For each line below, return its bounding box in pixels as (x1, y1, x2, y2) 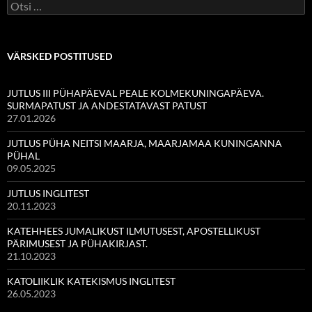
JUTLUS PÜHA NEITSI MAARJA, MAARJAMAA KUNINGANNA (7, 136, 282, 149)
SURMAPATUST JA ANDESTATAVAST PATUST (7, 99, 207, 111)
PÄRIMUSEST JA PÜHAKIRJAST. (7, 237, 148, 249)
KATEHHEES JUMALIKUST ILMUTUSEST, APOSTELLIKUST (7, 224, 260, 237)
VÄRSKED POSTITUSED (7, 49, 112, 62)
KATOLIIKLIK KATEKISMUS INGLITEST (7, 274, 175, 287)
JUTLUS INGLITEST (7, 187, 89, 199)
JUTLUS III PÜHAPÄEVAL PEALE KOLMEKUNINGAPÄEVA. (7, 86, 264, 99)
